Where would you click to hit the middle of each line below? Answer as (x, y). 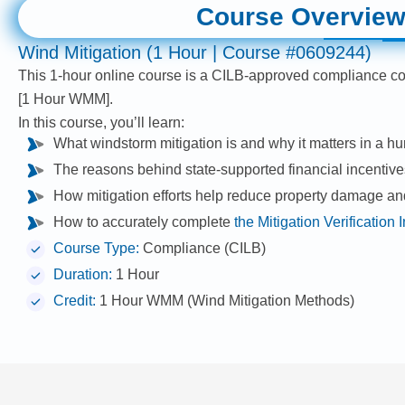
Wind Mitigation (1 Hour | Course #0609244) (195, 52)
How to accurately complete (144, 221)
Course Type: (99, 248)
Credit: (77, 300)
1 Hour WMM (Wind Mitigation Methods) (227, 300)
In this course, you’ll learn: (101, 122)
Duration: (85, 274)
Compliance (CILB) (205, 248)
